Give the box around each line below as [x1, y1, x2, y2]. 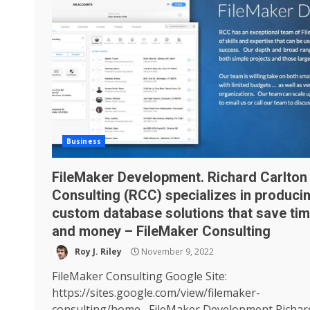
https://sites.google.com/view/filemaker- [52, 285, 260, 300]
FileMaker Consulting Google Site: [52, 268, 227, 284]
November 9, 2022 [139, 245, 214, 257]
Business [66, 136, 101, 146]
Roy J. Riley [73, 245, 122, 257]
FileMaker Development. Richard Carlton [52, 169, 307, 185]
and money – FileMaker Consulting [52, 223, 271, 239]
